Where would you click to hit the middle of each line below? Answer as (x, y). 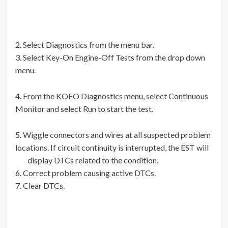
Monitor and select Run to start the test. (84, 109)
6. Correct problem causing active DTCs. (85, 173)
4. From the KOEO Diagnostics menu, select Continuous (112, 96)
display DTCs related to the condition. (87, 160)
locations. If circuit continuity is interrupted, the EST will (113, 148)
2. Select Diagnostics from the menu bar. (85, 45)
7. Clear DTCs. (40, 186)
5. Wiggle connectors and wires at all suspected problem (113, 135)
